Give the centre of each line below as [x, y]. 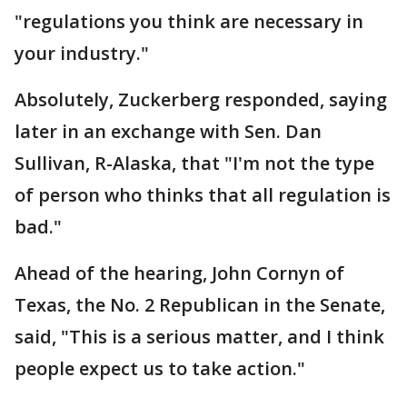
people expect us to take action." [160, 368]
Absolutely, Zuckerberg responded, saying [201, 99]
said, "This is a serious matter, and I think [199, 337]
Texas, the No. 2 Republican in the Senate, [200, 305]
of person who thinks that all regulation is [203, 195]
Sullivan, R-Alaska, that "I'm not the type [194, 163]
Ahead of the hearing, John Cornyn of [179, 273]
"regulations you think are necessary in [189, 21]
